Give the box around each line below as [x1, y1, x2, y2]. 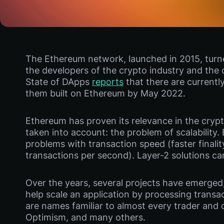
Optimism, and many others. [25, 212, 145, 222]
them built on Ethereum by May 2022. [25, 88, 185, 98]
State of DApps [25, 76, 92, 87]
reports [92, 76, 123, 87]
